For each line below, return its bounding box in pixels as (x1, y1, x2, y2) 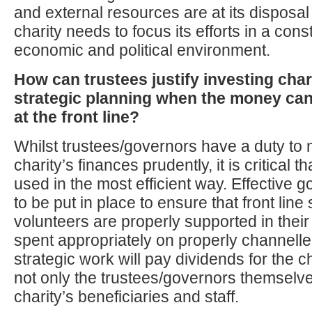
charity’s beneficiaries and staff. (14, 288, 239, 306)
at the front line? (14, 108, 139, 126)
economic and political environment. (14, 41, 270, 59)
